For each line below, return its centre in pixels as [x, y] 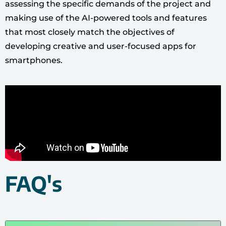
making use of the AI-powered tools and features [106, 18]
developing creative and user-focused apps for [101, 46]
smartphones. [34, 61]
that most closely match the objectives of [90, 32]
